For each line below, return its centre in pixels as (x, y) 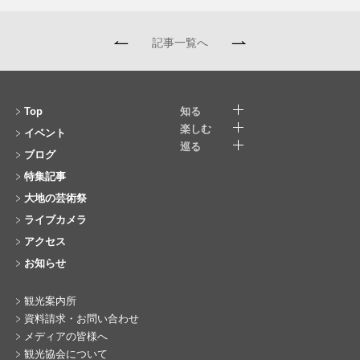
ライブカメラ (55, 220)
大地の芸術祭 (55, 198)
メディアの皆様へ (66, 337)
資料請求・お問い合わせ (82, 319)
